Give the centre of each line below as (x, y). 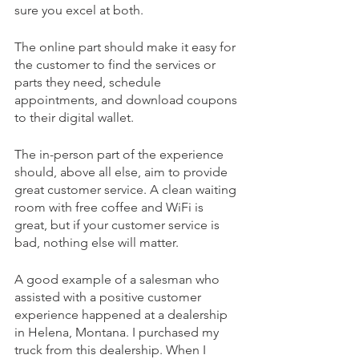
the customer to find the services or (117, 64)
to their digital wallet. (76, 117)
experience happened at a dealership (123, 314)
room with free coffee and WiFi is (111, 207)
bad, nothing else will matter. (97, 242)
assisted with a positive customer (109, 296)
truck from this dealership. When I (112, 349)
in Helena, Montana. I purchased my (118, 332)
